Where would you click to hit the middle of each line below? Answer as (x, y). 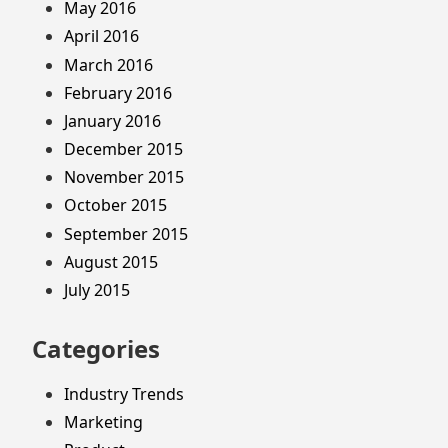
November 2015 (124, 177)
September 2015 (126, 233)
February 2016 (118, 92)
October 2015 (115, 205)
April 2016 (101, 36)
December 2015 (123, 149)
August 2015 (111, 261)
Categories (96, 349)
